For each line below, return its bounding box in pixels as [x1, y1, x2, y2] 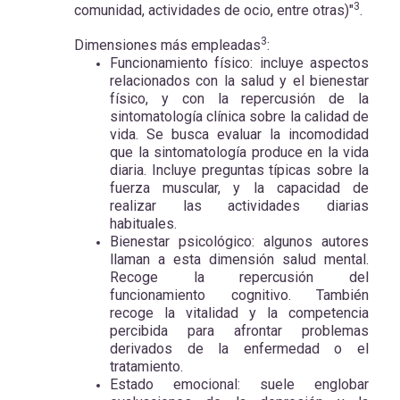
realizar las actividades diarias [110, 196, 369, 214]
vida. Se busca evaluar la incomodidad [110, 125, 369, 143]
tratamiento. [110, 357, 183, 375]
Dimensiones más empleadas [74, 36, 261, 54]
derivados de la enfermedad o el [110, 339, 369, 357]
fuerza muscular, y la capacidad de [110, 179, 369, 196]
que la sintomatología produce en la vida [110, 143, 369, 161]
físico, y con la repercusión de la [110, 89, 369, 107]
